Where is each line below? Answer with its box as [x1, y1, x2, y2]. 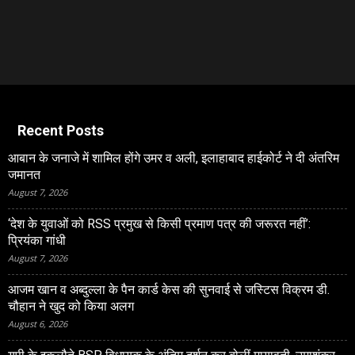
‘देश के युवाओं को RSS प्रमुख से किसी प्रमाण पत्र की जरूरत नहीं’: [8, 216, 311, 231]
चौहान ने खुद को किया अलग [8, 299, 134, 314]
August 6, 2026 [8, 318, 67, 330]
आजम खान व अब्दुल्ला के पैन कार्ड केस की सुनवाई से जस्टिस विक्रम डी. [8, 282, 330, 297]
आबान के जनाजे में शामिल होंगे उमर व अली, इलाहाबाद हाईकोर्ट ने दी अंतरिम [8, 151, 339, 166]
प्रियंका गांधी [8, 233, 66, 248]
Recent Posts [17, 122, 104, 139]
